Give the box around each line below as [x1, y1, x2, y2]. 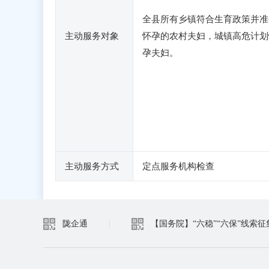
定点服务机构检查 [142, 162, 214, 171]
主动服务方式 [65, 162, 119, 171]
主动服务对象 [65, 31, 119, 41]
